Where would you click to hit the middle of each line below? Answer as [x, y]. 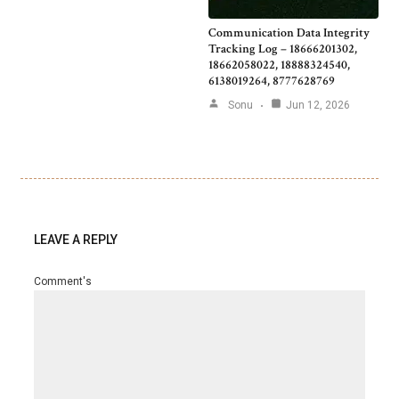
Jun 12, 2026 [318, 106]
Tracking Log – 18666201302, [283, 49]
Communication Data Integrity [289, 33]
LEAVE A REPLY [76, 240]
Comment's [63, 282]
